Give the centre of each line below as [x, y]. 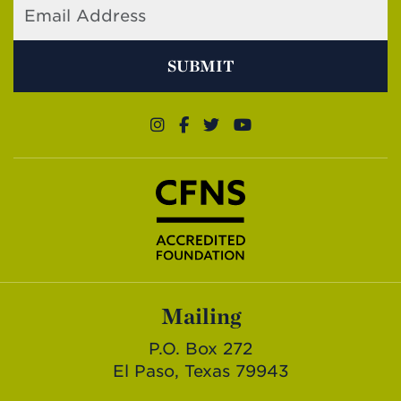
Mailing [200, 316]
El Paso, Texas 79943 [200, 371]
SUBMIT [200, 65]
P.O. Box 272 [200, 349]
